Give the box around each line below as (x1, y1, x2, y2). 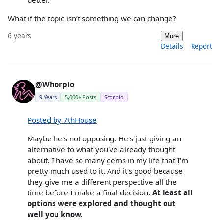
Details (161, 41, 183, 51)
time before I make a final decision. (27, 187, 152, 197)
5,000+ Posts (65, 93, 96, 101)
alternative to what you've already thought (27, 144, 175, 154)
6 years (8, 31, 31, 41)
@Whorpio (35, 80, 74, 90)
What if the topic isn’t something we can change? (8, 13, 176, 23)
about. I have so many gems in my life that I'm (27, 155, 188, 165)
